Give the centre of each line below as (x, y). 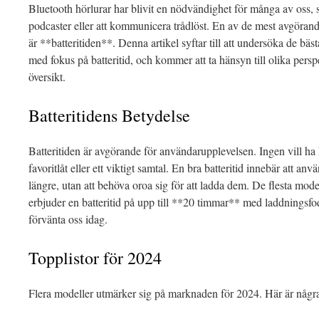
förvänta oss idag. (68, 219)
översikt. (47, 77)
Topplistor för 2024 (95, 258)
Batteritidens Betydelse (109, 115)
